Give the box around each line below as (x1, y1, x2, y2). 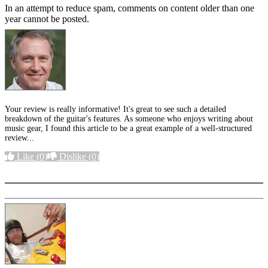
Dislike (57, 151, 89, 162)
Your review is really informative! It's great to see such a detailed (5, 105, 226, 114)
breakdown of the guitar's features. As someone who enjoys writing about (5, 114, 253, 124)
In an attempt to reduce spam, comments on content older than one (5, 3, 254, 14)
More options (13, 162, 63, 172)
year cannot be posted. (5, 14, 89, 25)
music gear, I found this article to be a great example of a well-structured (5, 124, 252, 133)
